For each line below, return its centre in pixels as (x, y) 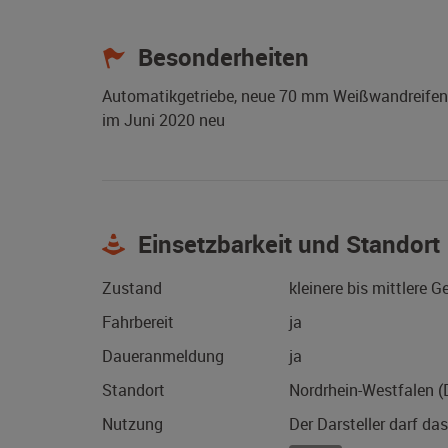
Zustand (132, 288)
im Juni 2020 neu (163, 120)
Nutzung (132, 424)
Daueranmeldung (163, 356)
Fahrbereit (138, 322)
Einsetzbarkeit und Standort (286, 244)
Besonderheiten (220, 57)
